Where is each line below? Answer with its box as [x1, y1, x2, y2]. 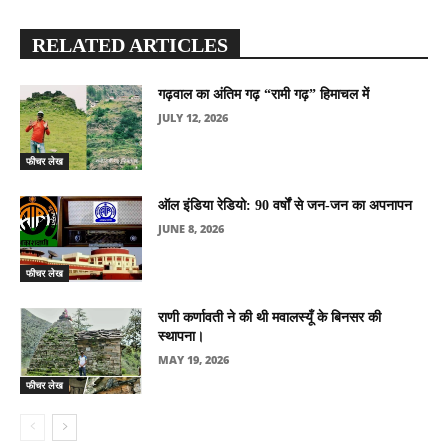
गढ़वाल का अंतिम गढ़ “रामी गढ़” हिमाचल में [158, 86, 370, 102]
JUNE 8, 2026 [158, 221, 225, 237]
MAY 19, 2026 [158, 351, 230, 367]
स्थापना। [158, 328, 205, 344]
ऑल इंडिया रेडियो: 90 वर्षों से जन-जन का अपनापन [158, 198, 413, 214]
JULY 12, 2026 [158, 109, 229, 125]
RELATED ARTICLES [32, 33, 228, 56]
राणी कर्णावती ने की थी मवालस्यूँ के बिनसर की [158, 309, 382, 325]
